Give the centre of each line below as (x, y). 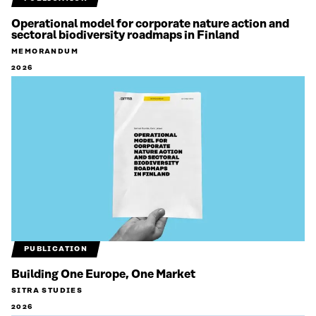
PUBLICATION (56, 249)
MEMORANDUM (45, 52)
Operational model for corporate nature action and (150, 24)
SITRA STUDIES (47, 291)
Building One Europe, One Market (103, 275)
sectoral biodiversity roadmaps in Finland (125, 36)
